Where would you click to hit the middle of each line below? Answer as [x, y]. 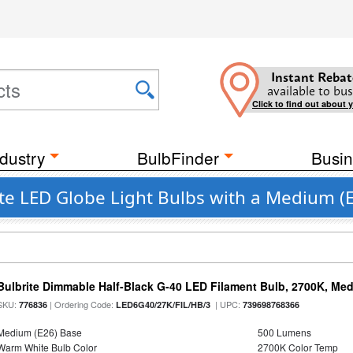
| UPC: [227, 304]
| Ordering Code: [82, 304]
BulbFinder [178, 158]
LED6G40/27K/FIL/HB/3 [163, 305]
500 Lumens [284, 332]
